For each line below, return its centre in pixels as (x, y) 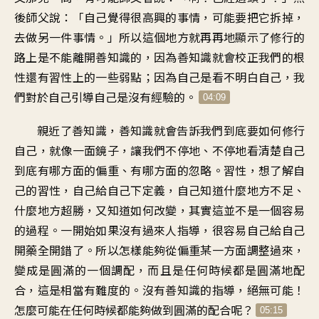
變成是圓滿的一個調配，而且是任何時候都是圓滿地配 (159, 270)
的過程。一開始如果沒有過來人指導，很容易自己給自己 (159, 230)
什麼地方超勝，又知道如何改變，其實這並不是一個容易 (159, 210)
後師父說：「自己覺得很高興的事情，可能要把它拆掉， (159, 17)
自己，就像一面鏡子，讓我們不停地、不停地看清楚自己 (159, 150)
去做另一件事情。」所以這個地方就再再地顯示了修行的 (159, 37)
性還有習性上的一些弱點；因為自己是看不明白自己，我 (159, 77)
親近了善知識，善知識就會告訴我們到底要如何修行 (171, 130)
